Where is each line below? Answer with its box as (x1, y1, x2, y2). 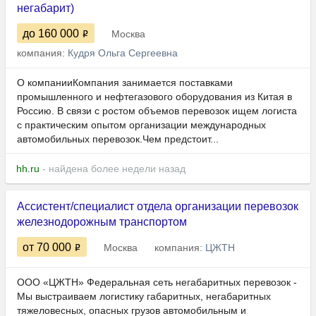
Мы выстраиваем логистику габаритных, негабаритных (17, 291, 271, 303)
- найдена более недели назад (39, 163, 186, 175)
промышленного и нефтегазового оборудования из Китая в (17, 91, 292, 103)
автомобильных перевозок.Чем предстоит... (17, 133, 219, 145)
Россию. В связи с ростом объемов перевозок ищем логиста (17, 105, 297, 117)
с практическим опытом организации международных (17, 119, 266, 131)
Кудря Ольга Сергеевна (68, 47, 178, 59)
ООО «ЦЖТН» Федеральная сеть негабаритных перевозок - (17, 276, 297, 288)
